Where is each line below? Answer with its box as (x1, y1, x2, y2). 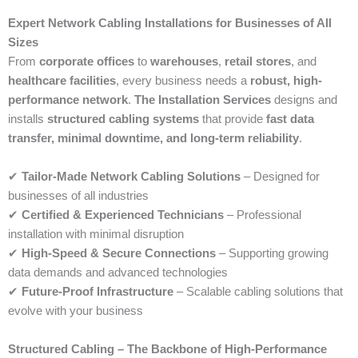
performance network (8, 93, 128, 107)
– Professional (224, 209, 301, 222)
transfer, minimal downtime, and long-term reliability (8, 132, 299, 145)
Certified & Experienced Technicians (22, 209, 224, 222)
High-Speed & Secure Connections (22, 247, 216, 261)
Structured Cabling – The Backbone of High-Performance (8, 343, 327, 356)
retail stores (225, 55, 291, 69)
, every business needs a (116, 74, 250, 88)
